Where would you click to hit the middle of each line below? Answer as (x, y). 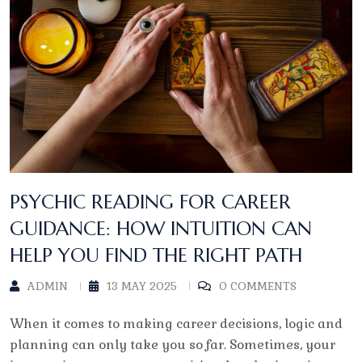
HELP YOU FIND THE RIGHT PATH (156, 256)
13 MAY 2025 (142, 286)
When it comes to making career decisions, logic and (176, 324)
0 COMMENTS (258, 286)
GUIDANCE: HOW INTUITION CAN (161, 229)
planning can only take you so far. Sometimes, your (173, 345)
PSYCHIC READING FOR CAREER (150, 202)
